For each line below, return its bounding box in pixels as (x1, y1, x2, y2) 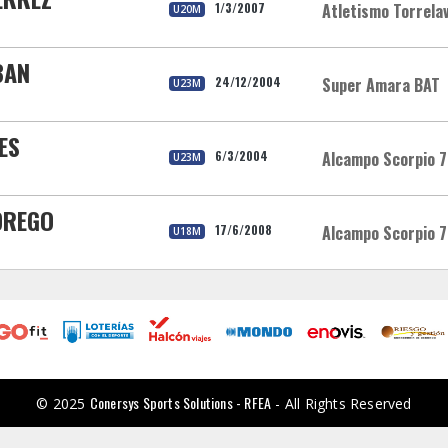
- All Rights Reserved (271, 394, 412, 414)
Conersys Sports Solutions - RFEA (89, 392, 272, 414)
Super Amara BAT (322, 73, 440, 97)
